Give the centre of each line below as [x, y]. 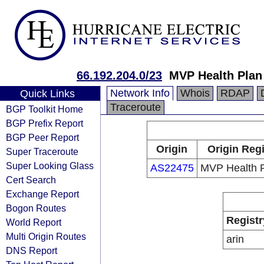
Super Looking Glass [50, 166]
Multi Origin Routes [46, 236]
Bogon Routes [36, 208]
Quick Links [47, 94]
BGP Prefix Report [44, 123]
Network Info [140, 93]
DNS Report [32, 250]
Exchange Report [42, 194]
